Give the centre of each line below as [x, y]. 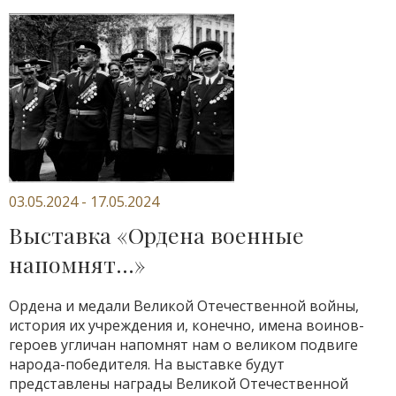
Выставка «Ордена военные [156, 235]
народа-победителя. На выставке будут [147, 364]
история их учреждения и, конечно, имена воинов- [187, 325]
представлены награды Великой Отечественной [179, 384]
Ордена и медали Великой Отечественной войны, [184, 306]
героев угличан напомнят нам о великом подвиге [183, 345]
